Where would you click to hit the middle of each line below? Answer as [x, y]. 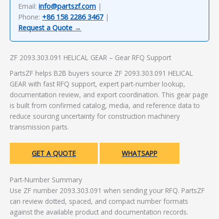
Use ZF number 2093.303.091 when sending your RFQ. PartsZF [107, 191]
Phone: [30, 17]
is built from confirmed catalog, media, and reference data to [105, 105]
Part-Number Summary [46, 180]
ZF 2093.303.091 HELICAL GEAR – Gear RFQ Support [90, 57]
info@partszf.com [67, 6]
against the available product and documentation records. [99, 212]
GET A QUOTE [54, 153]
